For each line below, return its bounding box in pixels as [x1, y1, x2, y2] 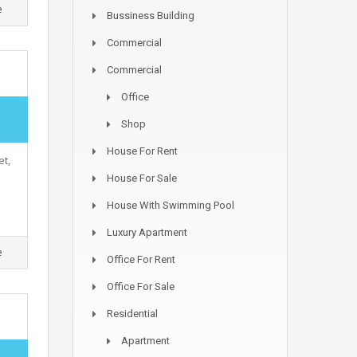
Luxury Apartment [107, 226, 187, 238]
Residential [107, 308, 158, 320]
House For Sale [107, 172, 177, 184]
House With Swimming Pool [107, 199, 234, 211]
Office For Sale [107, 280, 175, 292]
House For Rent [107, 145, 178, 157]
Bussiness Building [107, 10, 194, 22]
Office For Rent [107, 253, 175, 265]
